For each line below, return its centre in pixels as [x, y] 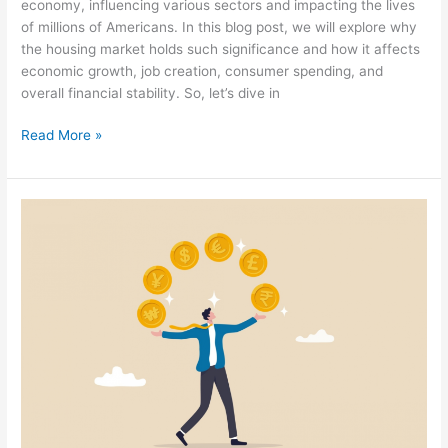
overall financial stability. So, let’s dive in [151, 92]
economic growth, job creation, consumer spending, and [202, 70]
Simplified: [53, 253]
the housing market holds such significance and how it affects [221, 48]
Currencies [55, 429]
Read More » [62, 135]
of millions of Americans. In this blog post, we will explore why [219, 26]
